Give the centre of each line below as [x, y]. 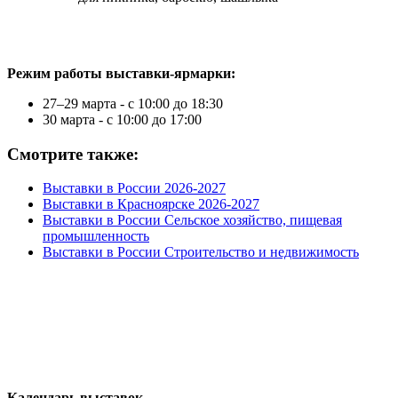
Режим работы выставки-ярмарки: [121, 73]
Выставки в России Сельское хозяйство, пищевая [192, 220]
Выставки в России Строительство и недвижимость [201, 252]
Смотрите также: [73, 154]
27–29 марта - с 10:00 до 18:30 [133, 103]
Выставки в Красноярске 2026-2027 [151, 204]
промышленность [96, 236]
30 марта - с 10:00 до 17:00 [122, 119]
